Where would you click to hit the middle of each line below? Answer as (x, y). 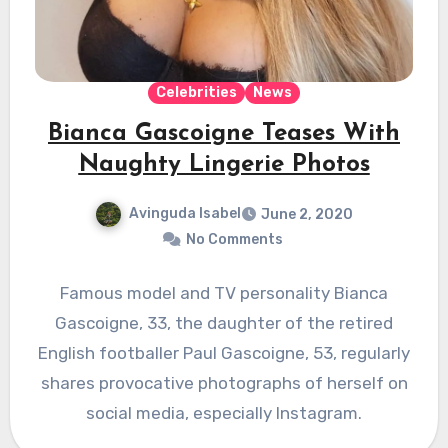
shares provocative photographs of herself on (224, 383)
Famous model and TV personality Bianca (224, 293)
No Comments (234, 240)
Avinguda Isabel (185, 214)
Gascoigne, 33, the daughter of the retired (224, 323)
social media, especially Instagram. (224, 413)
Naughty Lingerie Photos (224, 165)
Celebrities (196, 93)
